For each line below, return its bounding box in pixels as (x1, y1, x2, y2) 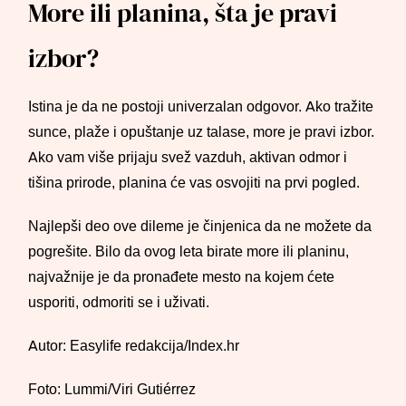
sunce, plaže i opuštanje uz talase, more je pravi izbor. (28, 123, 375, 140)
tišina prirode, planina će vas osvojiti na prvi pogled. (28, 174, 361, 191)
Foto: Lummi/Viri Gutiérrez (28, 381, 197, 398)
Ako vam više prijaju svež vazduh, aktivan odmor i (28, 149, 348, 166)
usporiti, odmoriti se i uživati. (28, 294, 210, 311)
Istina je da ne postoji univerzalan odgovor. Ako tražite (28, 98, 374, 115)
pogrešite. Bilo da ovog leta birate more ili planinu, (28, 243, 350, 260)
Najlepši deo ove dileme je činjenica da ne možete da (28, 217, 372, 235)
